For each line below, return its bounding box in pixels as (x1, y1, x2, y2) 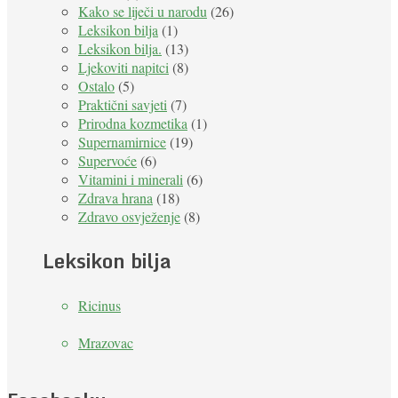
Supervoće (78, 151, 137, 171)
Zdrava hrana (78, 188, 153, 208)
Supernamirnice (78, 132, 166, 152)
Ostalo (78, 76, 115, 96)
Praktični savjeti (78, 95, 167, 115)
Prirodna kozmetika (78, 114, 187, 133)
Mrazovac (78, 333, 133, 353)
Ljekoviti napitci (78, 58, 169, 77)
